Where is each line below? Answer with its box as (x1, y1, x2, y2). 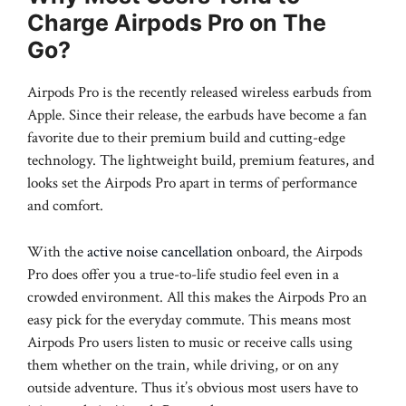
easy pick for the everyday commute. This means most (27, 309, 351, 330)
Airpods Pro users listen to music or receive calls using (27, 332, 353, 353)
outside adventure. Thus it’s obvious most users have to (27, 377, 358, 398)
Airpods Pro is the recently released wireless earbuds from (27, 82, 372, 103)
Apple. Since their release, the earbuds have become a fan (27, 105, 367, 126)
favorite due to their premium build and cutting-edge (27, 128, 345, 149)
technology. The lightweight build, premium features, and (27, 150, 374, 171)
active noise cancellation (87, 241, 233, 262)
